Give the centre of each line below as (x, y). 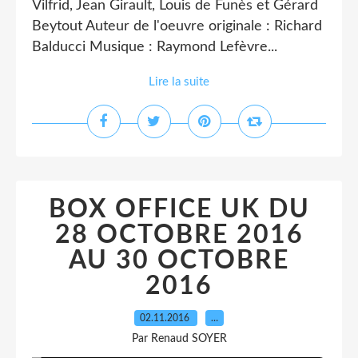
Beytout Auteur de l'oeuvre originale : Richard (177, 26)
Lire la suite (179, 82)
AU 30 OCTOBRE (179, 261)
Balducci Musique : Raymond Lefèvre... (155, 47)
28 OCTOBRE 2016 (179, 235)
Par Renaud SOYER (179, 339)
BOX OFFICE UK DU (179, 209)
